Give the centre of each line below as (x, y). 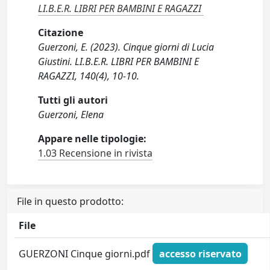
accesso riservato (200, 253)
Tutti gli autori (73, 100)
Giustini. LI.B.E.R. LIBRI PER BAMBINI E (119, 61)
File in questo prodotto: (70, 201)
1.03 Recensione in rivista (96, 153)
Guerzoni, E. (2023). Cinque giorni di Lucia (126, 47)
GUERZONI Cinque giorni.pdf (86, 253)
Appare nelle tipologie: (93, 139)
